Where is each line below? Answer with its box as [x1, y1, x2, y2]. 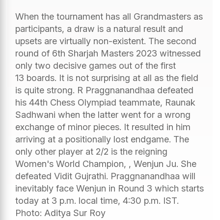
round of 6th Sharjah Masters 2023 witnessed [15, 48, 201, 58]
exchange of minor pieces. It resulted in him [15, 121, 191, 132]
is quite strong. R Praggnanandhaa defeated [15, 84, 193, 95]
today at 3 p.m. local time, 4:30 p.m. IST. [15, 195, 179, 206]
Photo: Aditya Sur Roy [15, 207, 106, 218]
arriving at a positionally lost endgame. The [15, 134, 189, 144]
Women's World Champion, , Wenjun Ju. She [15, 158, 196, 169]
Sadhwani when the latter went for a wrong [15, 109, 191, 120]
